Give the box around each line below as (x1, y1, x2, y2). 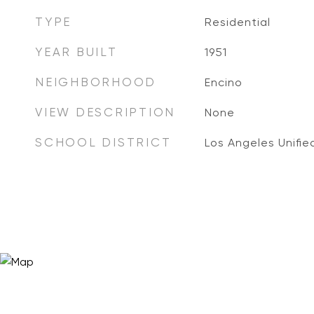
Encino (204, 76, 243, 89)
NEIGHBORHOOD (35, 75, 156, 89)
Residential (204, 15, 271, 29)
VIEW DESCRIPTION (35, 105, 175, 119)
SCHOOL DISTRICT (35, 135, 172, 149)
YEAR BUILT (35, 45, 118, 59)
